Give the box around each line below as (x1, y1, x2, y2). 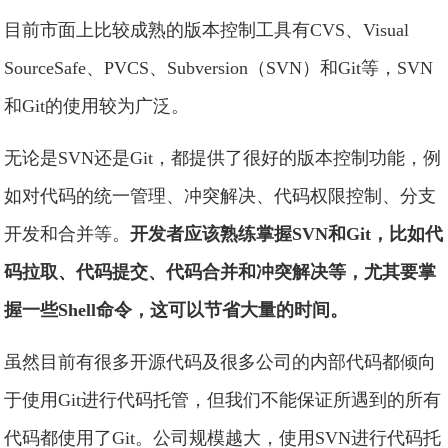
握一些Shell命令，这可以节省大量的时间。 (4, 300, 349, 320)
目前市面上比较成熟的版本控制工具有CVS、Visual (4, 20, 410, 40)
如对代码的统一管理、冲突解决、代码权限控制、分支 (4, 186, 437, 206)
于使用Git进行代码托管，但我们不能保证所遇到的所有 (4, 390, 442, 410)
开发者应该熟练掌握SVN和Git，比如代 (130, 224, 444, 244)
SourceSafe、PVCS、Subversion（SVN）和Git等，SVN (4, 58, 434, 78)
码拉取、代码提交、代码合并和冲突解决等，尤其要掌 (4, 262, 437, 282)
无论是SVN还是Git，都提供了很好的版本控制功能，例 (4, 148, 442, 168)
